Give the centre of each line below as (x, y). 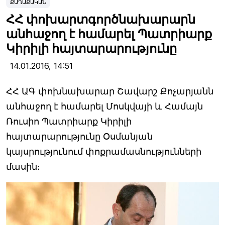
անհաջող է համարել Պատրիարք (109, 34)
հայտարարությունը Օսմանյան (79, 137)
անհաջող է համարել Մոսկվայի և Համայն (104, 106)
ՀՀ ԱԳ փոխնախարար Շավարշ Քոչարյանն (110, 91)
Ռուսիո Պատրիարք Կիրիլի (69, 122)
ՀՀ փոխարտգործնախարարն (101, 20)
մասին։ (23, 167)
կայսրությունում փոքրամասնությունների (104, 152)
